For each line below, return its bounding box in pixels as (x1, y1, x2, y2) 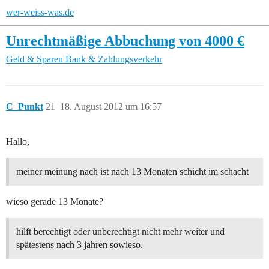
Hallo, (6, 136, 29, 147)
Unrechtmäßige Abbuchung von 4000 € (6, 32, 244, 49)
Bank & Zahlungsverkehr (65, 54, 162, 65)
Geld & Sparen (6, 54, 63, 65)
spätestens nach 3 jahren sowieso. (16, 240, 143, 250)
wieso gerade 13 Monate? (6, 196, 103, 207)
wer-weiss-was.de (6, 7, 74, 17)
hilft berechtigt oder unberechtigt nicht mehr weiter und (16, 226, 225, 237)
